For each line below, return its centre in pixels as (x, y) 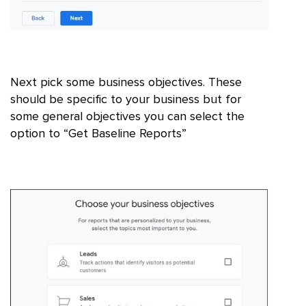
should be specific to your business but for (126, 100)
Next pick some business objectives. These (126, 83)
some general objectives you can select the (127, 117)
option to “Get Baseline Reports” (98, 134)
